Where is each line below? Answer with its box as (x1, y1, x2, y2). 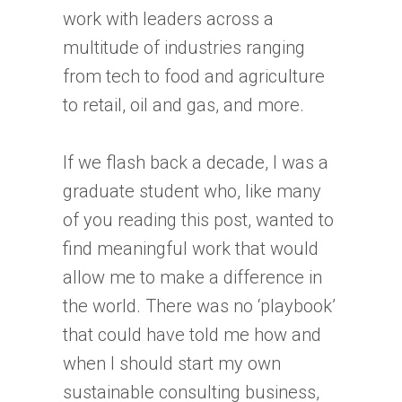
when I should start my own (63, 352, 281, 374)
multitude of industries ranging (63, 36, 305, 58)
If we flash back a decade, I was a (63, 151, 328, 173)
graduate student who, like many (63, 179, 321, 202)
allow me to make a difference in (63, 266, 322, 288)
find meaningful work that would (63, 237, 319, 259)
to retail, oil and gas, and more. (63, 93, 304, 116)
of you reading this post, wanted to (63, 208, 334, 231)
